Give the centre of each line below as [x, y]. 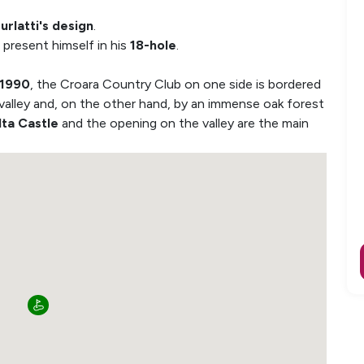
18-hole [153, 45]
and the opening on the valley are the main [184, 123]
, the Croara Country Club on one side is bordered [175, 84]
